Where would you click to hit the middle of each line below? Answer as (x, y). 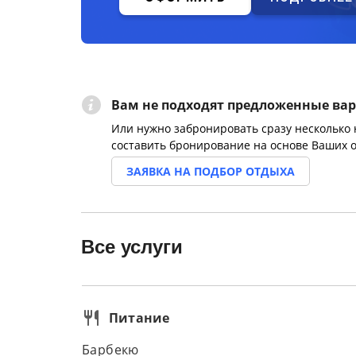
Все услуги (132, 247)
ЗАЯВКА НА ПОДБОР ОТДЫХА (211, 171)
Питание (139, 318)
